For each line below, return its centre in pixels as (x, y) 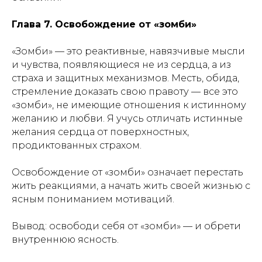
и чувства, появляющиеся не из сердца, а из (121, 65)
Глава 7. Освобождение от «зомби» (104, 24)
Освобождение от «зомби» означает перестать (127, 172)
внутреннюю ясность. (65, 239)
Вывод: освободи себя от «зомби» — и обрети (126, 226)
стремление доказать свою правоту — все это (125, 92)
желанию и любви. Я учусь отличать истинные (127, 118)
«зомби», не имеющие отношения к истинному (129, 105)
